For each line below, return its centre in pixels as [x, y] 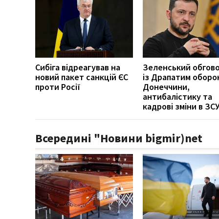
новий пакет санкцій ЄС [82, 77]
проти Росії [58, 87]
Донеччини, [166, 87]
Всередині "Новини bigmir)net [119, 138]
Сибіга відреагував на [78, 67]
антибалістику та [177, 96]
